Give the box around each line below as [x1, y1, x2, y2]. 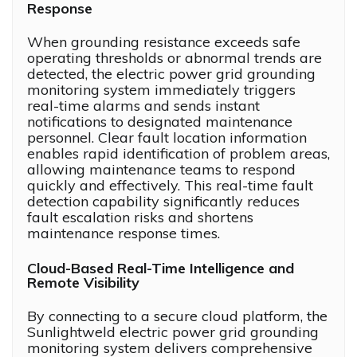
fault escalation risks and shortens [27, 208, 253, 227]
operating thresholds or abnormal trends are [27, 49, 322, 68]
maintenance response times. [27, 224, 220, 243]
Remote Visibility [27, 273, 139, 292]
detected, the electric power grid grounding [27, 65, 316, 84]
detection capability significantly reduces [27, 192, 300, 211]
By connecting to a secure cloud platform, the [27, 307, 328, 326]
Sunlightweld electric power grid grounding [27, 323, 319, 342]
